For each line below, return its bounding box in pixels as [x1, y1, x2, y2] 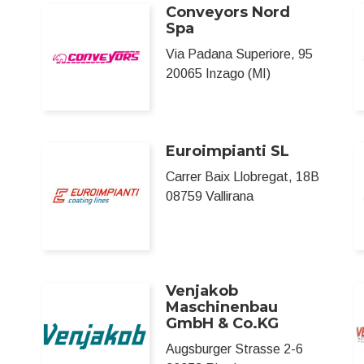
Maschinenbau [165, 297, 278, 316]
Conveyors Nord [165, 3, 290, 21]
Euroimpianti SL [165, 142, 289, 161]
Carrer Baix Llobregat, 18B [165, 170, 319, 184]
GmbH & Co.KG [165, 314, 279, 332]
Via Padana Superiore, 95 [165, 47, 313, 61]
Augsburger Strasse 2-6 [165, 341, 303, 356]
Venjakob [165, 281, 238, 300]
